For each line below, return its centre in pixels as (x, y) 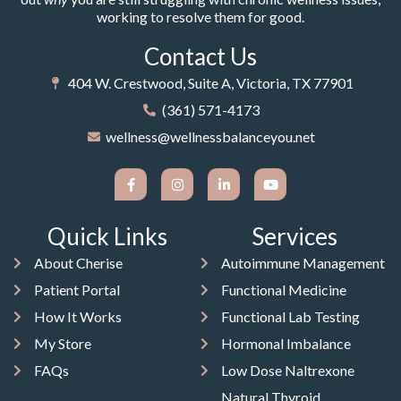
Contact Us (200, 57)
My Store (62, 344)
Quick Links (107, 237)
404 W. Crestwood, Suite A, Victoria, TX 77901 (210, 83)
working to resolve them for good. (200, 16)
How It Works (77, 317)
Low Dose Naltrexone (287, 371)
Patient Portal (77, 290)
